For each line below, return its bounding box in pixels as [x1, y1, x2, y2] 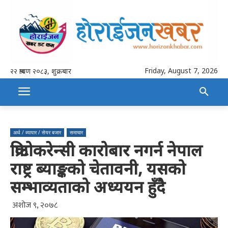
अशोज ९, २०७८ [12, 198, 58, 212]
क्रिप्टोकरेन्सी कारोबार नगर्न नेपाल [10, 138, 203, 161]
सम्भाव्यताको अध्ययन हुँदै [10, 175, 165, 197]
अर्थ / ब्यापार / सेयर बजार [13, 128, 61, 136]
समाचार [70, 128, 83, 136]
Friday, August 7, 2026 [145, 65, 218, 75]
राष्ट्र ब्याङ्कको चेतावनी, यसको [10, 157, 186, 179]
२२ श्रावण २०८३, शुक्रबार [10, 66, 71, 76]
